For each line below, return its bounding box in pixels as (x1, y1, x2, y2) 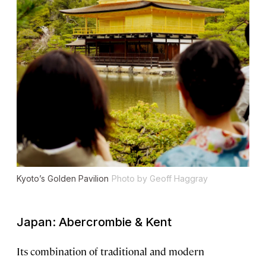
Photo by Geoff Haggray (112, 173, 208, 183)
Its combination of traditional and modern (17, 244, 204, 258)
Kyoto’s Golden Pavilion (17, 173, 109, 183)
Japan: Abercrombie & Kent (17, 214, 172, 229)
